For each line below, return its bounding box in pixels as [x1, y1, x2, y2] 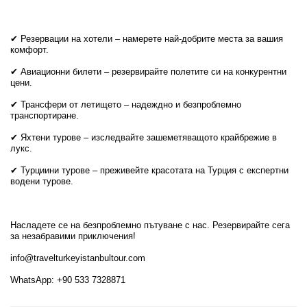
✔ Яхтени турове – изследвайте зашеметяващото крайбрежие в [10, 132, 277, 143]
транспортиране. [10, 110, 79, 121]
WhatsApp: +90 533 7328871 [10, 275, 125, 285]
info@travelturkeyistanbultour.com [10, 253, 145, 263]
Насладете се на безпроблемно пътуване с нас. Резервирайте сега [10, 220, 290, 230]
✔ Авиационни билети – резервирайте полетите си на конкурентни [10, 66, 286, 77]
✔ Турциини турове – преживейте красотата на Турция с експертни [10, 165, 288, 175]
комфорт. [10, 45, 49, 55]
